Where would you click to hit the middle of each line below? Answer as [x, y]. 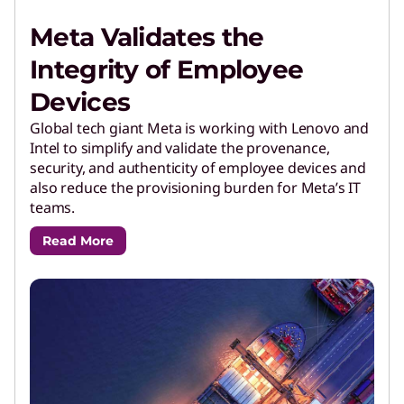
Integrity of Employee [167, 69]
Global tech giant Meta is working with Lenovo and [200, 128]
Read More [78, 240]
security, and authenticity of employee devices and [198, 167]
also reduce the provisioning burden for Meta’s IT [196, 187]
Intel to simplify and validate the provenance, [180, 147]
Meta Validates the [147, 37]
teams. [53, 207]
